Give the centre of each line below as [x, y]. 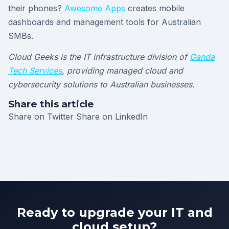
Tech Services [35, 71]
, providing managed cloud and [122, 71]
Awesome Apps [95, 8]
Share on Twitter [42, 117]
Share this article [51, 104]
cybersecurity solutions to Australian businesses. [101, 85]
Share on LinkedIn [112, 117]
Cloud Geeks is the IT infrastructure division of [99, 57]
